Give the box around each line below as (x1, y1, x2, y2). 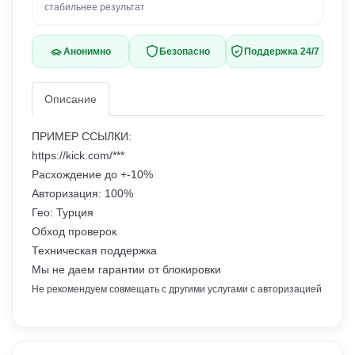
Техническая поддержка (32, 245, 157, 257)
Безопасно (159, 46, 210, 57)
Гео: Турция (32, 207, 97, 219)
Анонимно (63, 46, 112, 57)
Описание (44, 93, 97, 105)
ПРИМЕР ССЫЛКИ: (32, 131, 132, 143)
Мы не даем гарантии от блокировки (32, 264, 221, 276)
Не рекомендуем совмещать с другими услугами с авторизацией (32, 284, 322, 295)
